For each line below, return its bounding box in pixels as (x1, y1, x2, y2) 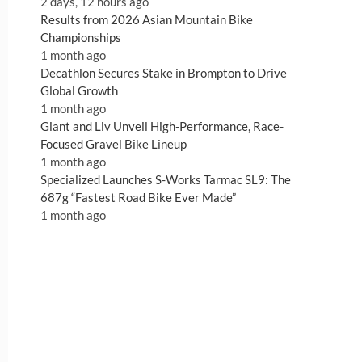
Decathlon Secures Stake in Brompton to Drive (40, 65, 287, 81)
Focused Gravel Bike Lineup (40, 137, 187, 152)
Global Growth (40, 83, 118, 99)
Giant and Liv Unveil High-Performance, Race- (40, 119, 284, 134)
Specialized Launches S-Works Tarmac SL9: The (40, 172, 291, 187)
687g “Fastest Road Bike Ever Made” (40, 190, 236, 205)
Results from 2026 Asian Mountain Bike (40, 12, 253, 27)
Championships (40, 30, 121, 45)
